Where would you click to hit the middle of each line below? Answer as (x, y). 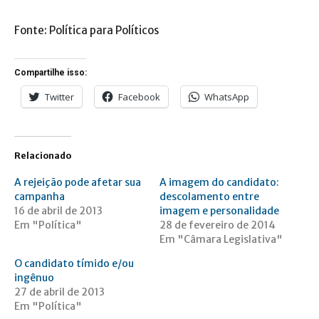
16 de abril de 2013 (58, 211)
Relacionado (43, 156)
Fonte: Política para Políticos (87, 31)
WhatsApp (227, 97)
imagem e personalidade (219, 211)
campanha (40, 197)
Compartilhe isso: (51, 73)
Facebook (139, 97)
